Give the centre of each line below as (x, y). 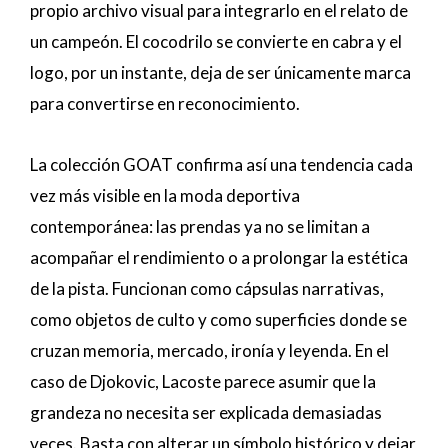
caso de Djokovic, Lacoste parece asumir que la (203, 381)
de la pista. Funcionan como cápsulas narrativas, (207, 288)
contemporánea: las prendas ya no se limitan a (200, 226)
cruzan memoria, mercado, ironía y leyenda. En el (209, 350)
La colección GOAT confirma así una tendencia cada (221, 164)
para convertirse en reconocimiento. (165, 103)
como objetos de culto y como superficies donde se (218, 319)
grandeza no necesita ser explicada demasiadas (206, 412)
